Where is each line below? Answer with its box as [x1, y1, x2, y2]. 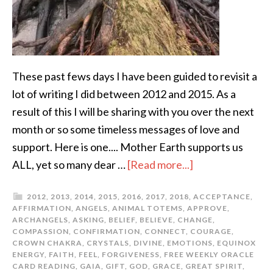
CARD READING [12, 261, 76, 271]
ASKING [73, 215, 104, 224]
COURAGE [190, 227, 232, 236]
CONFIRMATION [73, 227, 140, 236]
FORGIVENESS [102, 250, 160, 259]
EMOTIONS [167, 238, 213, 247]
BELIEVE [140, 215, 173, 224]
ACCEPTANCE [193, 192, 250, 201]
